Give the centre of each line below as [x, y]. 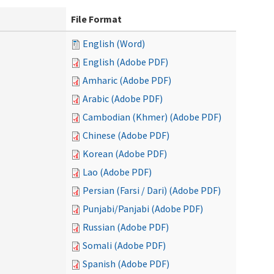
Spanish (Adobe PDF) [126, 264]
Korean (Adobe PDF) [125, 154]
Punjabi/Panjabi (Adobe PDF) [143, 209]
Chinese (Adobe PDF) [126, 135]
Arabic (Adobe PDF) [123, 98]
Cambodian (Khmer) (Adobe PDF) [152, 117]
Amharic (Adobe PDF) [127, 80]
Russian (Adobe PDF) [126, 227]
